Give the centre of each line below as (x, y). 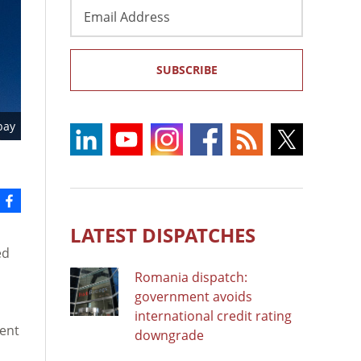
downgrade (169, 335)
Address (95, 25)
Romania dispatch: (191, 277)
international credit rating (213, 315)
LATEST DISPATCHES (163, 234)
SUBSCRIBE (187, 69)
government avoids (193, 296)
